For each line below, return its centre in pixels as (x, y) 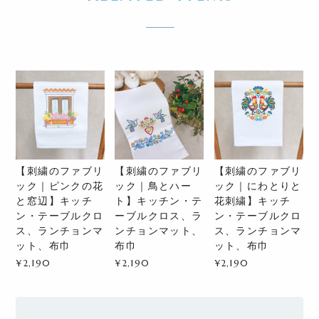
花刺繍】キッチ (252, 201)
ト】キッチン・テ (159, 201)
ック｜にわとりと (258, 186)
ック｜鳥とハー (153, 186)
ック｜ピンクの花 (60, 186)
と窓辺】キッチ (54, 201)
